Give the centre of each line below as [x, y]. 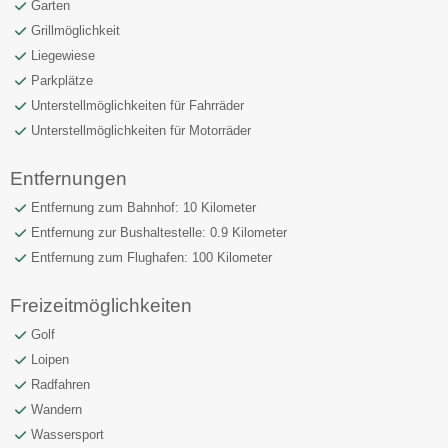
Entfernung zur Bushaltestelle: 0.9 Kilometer [159, 232]
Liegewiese [63, 55]
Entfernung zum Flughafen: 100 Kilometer [151, 257]
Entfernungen [68, 178]
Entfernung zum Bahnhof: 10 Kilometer [143, 207]
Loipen [50, 359]
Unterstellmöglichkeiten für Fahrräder [137, 105]
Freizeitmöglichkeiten [101, 305]
